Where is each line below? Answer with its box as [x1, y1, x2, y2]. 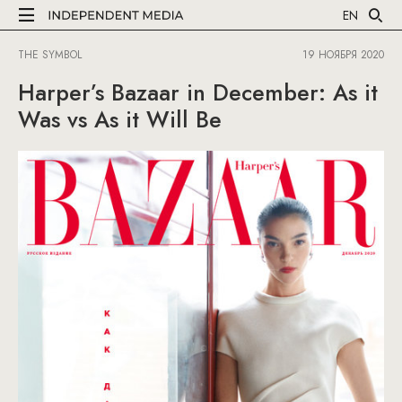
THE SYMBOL [18, 47, 85, 63]
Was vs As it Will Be [18, 103, 222, 135]
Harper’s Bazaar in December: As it [18, 76, 378, 109]
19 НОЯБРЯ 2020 [302, 47, 384, 63]
